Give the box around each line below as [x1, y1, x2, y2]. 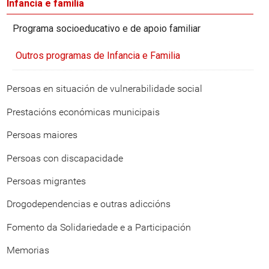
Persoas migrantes [7, 175, 86, 187]
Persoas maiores [7, 129, 77, 141]
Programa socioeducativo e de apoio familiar [13, 22, 201, 34]
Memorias [7, 244, 49, 256]
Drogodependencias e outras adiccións [7, 198, 171, 210]
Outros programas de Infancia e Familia [15, 49, 180, 61]
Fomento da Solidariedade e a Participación [7, 221, 191, 233]
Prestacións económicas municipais [7, 106, 160, 118]
